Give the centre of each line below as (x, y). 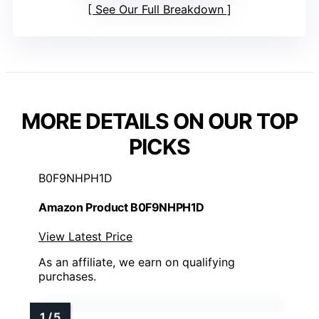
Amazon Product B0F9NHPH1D (121, 207)
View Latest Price (85, 237)
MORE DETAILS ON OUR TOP (159, 121)
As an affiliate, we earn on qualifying (137, 262)
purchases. (67, 277)
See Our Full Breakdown (159, 9)
